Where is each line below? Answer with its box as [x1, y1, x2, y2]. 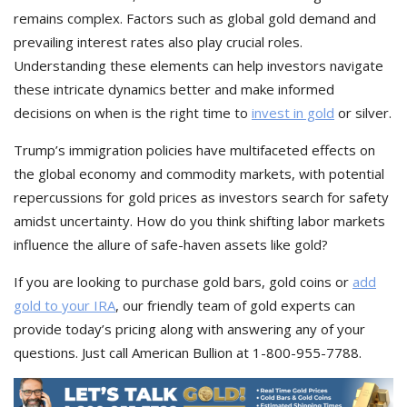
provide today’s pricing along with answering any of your [14, 320, 365, 338]
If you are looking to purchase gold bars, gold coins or [14, 273, 352, 291]
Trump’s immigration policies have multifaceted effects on [14, 141, 375, 159]
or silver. [334, 104, 392, 122]
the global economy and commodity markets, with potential [14, 164, 384, 183]
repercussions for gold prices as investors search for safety [14, 188, 389, 206]
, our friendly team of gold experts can [115, 296, 355, 314]
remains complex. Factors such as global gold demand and [14, 9, 376, 27]
